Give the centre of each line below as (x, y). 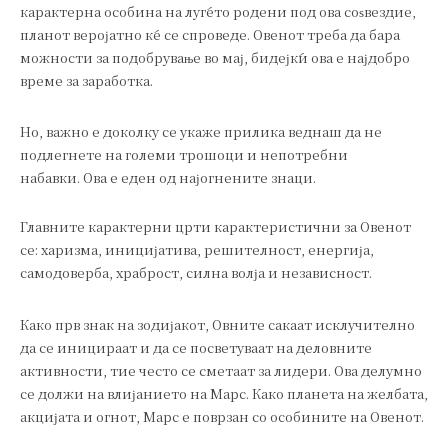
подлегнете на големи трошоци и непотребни (184, 155)
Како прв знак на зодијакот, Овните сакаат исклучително (217, 324)
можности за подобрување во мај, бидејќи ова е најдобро (215, 57)
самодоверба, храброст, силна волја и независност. (196, 273)
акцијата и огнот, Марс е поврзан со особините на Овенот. (222, 416)
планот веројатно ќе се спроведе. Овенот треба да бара (210, 34)
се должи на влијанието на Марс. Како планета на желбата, (224, 393)
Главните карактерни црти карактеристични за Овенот (215, 227)
